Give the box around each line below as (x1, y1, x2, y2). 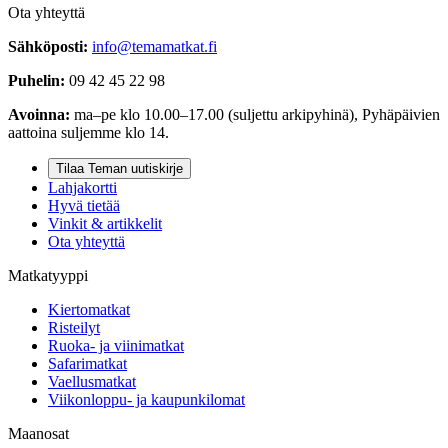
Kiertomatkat (48, 300, 130, 318)
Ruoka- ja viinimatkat (48, 336, 184, 354)
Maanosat (8, 424, 69, 442)
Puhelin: (8, 71, 65, 89)
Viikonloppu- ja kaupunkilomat (48, 390, 245, 408)
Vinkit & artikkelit (48, 214, 162, 232)
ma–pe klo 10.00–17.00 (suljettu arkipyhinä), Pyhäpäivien (70, 105, 440, 123)
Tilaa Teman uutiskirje (56, 160, 183, 176)
